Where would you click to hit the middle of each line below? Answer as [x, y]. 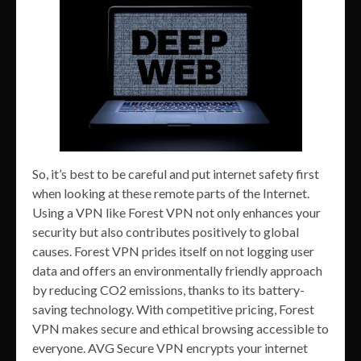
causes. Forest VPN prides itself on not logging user [173, 251]
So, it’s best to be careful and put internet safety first [176, 174]
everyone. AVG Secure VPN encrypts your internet [170, 348]
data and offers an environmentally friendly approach [177, 271]
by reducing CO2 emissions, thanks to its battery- [168, 290]
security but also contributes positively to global [166, 232]
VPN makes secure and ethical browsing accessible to [180, 329]
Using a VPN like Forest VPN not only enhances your [176, 213]
